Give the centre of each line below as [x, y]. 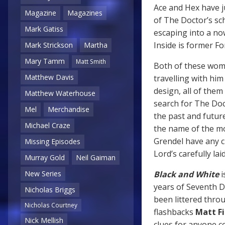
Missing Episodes [52, 142]
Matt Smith [91, 62]
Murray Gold [45, 158]
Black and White [186, 174]
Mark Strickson [49, 45]
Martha [96, 45]
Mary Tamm [45, 61]
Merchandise [69, 109]
